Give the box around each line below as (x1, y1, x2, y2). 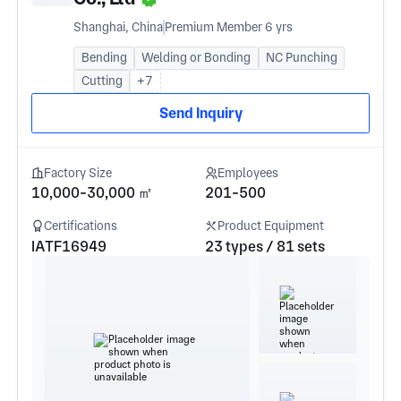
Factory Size (43, 166, 112, 181)
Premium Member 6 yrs (164, 19, 293, 34)
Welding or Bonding (141, 50, 252, 65)
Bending (81, 50, 127, 65)
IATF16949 (30, 237, 107, 255)
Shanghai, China (73, 19, 164, 34)
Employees (218, 166, 279, 181)
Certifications (43, 218, 117, 234)
